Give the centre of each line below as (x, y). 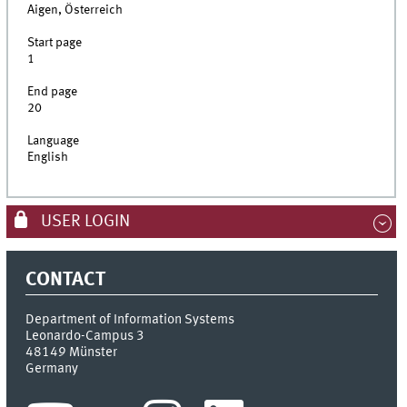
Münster (94, 353)
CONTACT (66, 279)
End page (53, 92)
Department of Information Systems (130, 320)
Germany (52, 369)
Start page (55, 43)
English (48, 158)
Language (54, 141)
